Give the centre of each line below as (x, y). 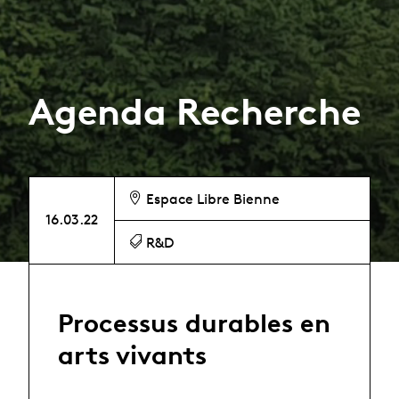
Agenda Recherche (195, 111)
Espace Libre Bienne (212, 199)
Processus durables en (194, 322)
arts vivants (132, 354)
